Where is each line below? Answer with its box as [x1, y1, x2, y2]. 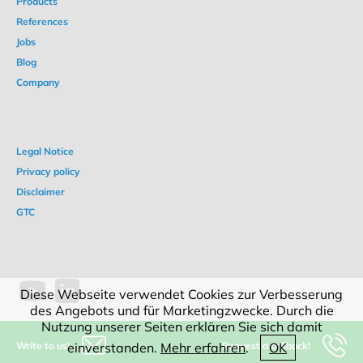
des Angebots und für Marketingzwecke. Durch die [29, 302, 334, 318]
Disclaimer [16, 186, 65, 199]
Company [16, 76, 60, 89]
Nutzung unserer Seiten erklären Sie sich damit [41, 318, 322, 335]
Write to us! [16, 339, 70, 352]
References [16, 15, 68, 28]
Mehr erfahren [160, 340, 246, 356]
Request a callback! [222, 339, 310, 352]
